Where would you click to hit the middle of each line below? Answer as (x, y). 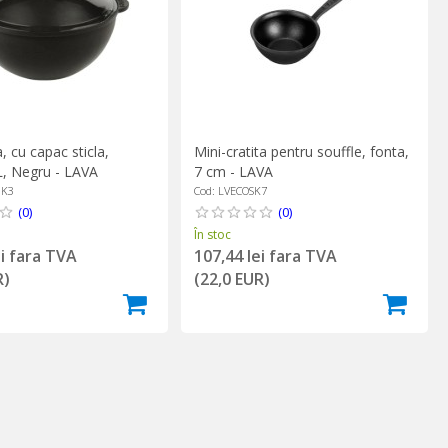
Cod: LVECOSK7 (230, 190)
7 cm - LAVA (233, 171)
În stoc (212, 234)
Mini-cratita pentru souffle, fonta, (301, 151)
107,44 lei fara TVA (265, 255)
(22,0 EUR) (231, 278)
